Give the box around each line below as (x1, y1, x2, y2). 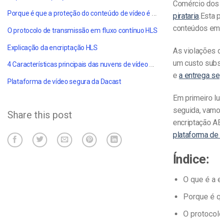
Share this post (7, 109, 72, 121)
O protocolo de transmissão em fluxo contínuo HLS (7, 26, 158, 34)
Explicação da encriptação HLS (7, 43, 98, 52)
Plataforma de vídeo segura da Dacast (7, 77, 121, 85)
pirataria (173, 11, 199, 21)
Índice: (173, 151, 209, 166)
